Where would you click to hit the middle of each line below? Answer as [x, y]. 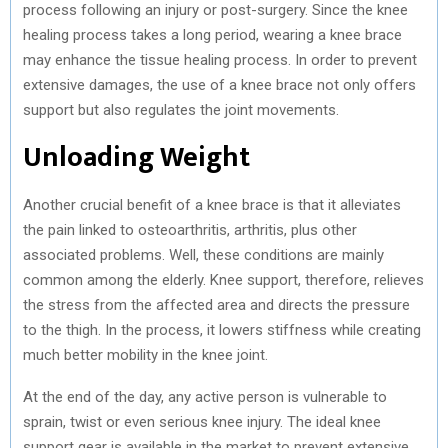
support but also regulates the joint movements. [181, 109]
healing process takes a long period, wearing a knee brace [212, 34]
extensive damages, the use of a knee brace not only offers [219, 84]
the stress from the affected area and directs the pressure [216, 304]
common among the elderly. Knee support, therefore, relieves [223, 279]
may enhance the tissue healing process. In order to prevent [220, 59]
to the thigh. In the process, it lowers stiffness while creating [222, 329]
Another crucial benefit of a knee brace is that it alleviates [212, 204]
